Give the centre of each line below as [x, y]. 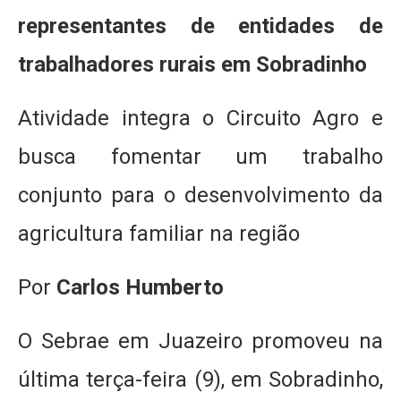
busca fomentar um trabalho [200, 157]
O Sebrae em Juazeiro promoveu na [200, 341]
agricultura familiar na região [159, 234]
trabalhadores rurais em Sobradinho [192, 64]
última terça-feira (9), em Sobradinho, [200, 380]
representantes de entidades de [200, 26]
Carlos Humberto [140, 287]
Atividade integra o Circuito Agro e [200, 118]
